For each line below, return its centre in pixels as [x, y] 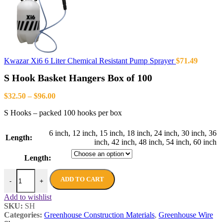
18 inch [139, 133]
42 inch [123, 142]
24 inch [166, 133]
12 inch [84, 133]
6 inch [59, 133]
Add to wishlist [28, 197]
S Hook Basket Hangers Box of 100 [78, 78]
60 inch [205, 142]
